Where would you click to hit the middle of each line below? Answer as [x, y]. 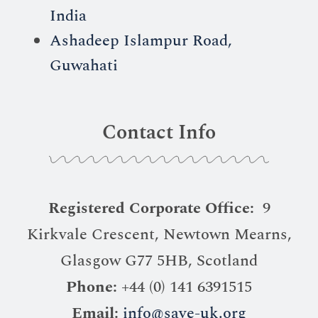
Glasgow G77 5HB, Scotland [159, 261]
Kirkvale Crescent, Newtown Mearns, [159, 234]
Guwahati [84, 65]
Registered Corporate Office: [155, 208]
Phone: [92, 287]
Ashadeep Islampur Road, [141, 40]
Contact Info [159, 132]
